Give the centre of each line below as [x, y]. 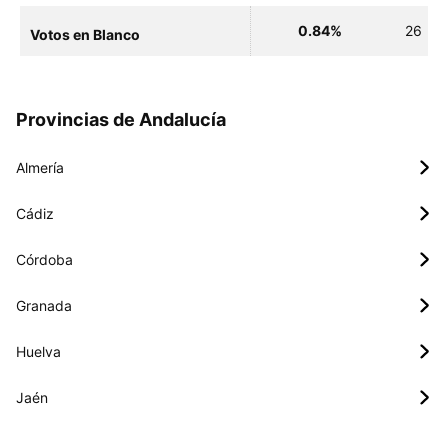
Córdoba [44, 259]
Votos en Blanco [85, 34]
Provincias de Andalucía [121, 119]
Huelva [38, 351]
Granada [44, 305]
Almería [40, 167]
